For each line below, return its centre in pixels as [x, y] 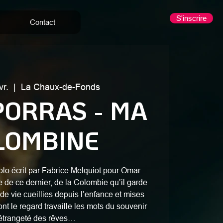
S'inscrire [191, 18]
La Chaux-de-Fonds [60, 87]
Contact [43, 22]
